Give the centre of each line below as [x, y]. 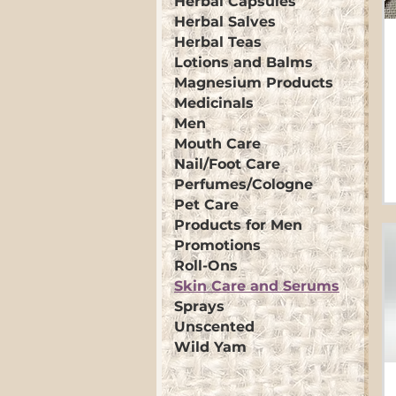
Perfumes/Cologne [244, 184]
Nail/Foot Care [227, 164]
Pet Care [206, 205]
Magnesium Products [254, 83]
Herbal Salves [225, 22]
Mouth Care [217, 144]
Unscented [214, 327]
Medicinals [214, 103]
